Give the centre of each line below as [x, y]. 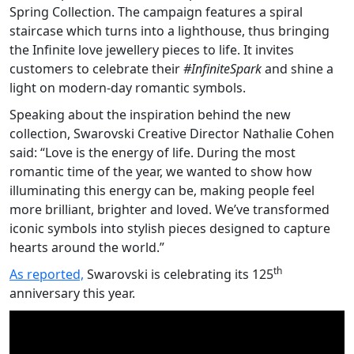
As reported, [47, 274]
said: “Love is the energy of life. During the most [153, 152]
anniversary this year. [72, 293]
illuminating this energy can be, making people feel [162, 190]
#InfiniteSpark [222, 68]
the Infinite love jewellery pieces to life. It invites [152, 49]
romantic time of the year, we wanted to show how [161, 171]
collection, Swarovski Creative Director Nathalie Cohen [172, 133]
